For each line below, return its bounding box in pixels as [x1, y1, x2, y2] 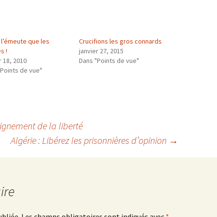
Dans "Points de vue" [78, 56, 139, 65]
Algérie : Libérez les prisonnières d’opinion [11, 134, 169, 147]
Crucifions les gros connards [78, 37, 162, 46]
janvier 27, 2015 [78, 46, 124, 56]
